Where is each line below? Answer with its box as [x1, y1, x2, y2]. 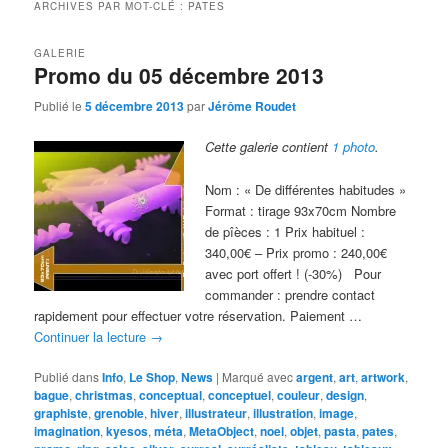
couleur [277, 385, 321, 404]
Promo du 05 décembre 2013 [34, 59, 325, 90]
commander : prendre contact [205, 284, 376, 304]
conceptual [139, 385, 203, 404]
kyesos [106, 421, 149, 440]
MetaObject [189, 421, 255, 440]
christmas [75, 385, 134, 404]
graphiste [34, 403, 89, 422]
